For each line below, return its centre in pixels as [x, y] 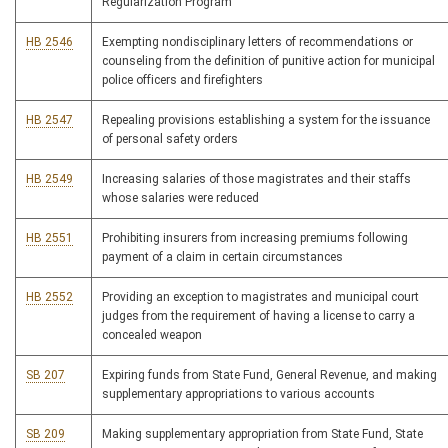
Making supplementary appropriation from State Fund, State [262, 434]
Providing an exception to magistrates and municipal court [260, 297]
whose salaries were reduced [180, 198]
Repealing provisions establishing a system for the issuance [266, 120]
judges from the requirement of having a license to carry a [258, 316]
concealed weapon [152, 335]
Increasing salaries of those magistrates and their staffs [256, 179]
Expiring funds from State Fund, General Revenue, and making [269, 375]
